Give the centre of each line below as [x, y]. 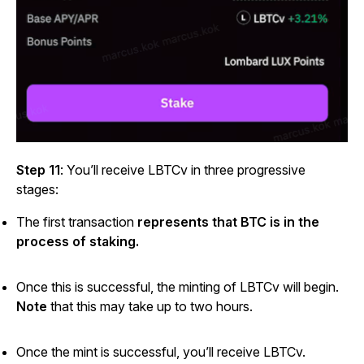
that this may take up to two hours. [150, 307]
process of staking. [78, 242]
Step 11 [38, 170]
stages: [37, 190]
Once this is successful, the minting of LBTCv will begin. [178, 287]
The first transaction [77, 222]
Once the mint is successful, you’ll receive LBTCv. [161, 352]
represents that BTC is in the [228, 222]
